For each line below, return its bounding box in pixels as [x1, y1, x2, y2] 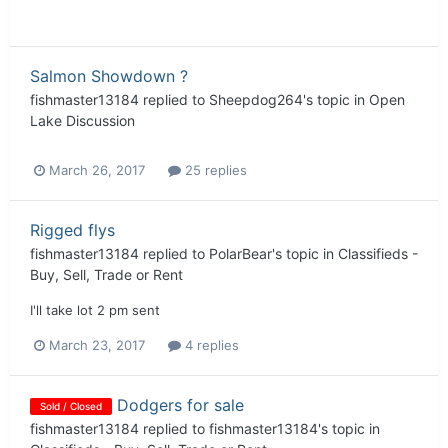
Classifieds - [338, 245, 418, 263]
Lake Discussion [30, 112, 135, 130]
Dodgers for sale [117, 394, 244, 415]
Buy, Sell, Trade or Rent [30, 266, 183, 284]
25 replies [181, 162, 247, 179]
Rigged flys [30, 220, 115, 241]
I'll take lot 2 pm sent [30, 302, 160, 319]
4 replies [181, 336, 239, 353]
